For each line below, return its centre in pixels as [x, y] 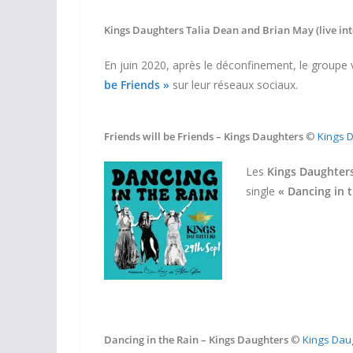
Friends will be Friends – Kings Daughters [204, 136]
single [262, 191]
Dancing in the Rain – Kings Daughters [196, 339]
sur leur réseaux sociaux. [234, 85]
